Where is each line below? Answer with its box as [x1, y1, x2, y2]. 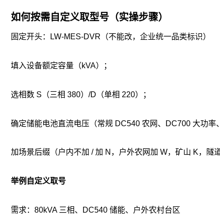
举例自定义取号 [11, 177, 66, 186]
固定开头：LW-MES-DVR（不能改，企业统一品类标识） [11, 32, 211, 41]
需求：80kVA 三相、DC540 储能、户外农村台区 [11, 205, 180, 214]
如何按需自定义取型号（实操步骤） [11, 12, 168, 23]
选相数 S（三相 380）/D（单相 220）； [11, 90, 151, 99]
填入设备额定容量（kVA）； [11, 61, 111, 70]
